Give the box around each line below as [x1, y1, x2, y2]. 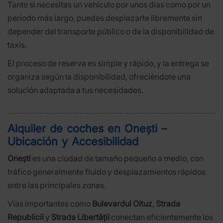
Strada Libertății [51, 212, 110, 222]
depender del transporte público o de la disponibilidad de [7, 26, 214, 37]
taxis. [7, 40, 27, 50]
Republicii [7, 212, 44, 222]
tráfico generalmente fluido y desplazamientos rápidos [7, 166, 206, 177]
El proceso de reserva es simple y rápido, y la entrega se [7, 58, 209, 69]
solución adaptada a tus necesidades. [7, 85, 143, 96]
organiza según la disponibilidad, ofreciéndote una [7, 72, 191, 82]
